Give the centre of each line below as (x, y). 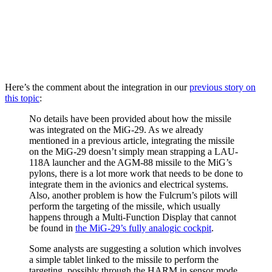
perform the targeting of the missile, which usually (125, 206)
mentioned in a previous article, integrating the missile (132, 140)
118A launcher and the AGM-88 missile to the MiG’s (131, 162)
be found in (52, 228)
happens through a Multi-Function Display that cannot (133, 217)
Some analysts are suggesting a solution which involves (135, 248)
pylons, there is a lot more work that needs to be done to (136, 173)
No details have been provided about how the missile (130, 118)
